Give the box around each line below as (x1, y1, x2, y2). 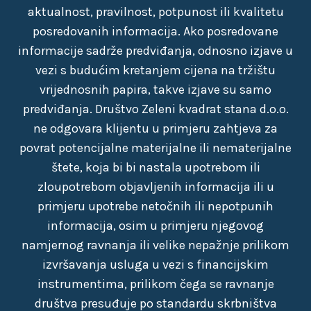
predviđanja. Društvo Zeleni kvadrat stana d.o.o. (22, 101, 289, 117)
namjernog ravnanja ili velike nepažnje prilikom (22, 237, 289, 253)
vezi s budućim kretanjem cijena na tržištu (35, 62, 276, 78)
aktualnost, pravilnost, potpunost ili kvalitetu (27, 4, 284, 19)
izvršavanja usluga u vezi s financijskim (42, 257, 269, 272)
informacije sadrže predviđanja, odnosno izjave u (18, 43, 293, 58)
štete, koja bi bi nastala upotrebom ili (51, 160, 260, 175)
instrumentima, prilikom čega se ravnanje (37, 276, 274, 292)
